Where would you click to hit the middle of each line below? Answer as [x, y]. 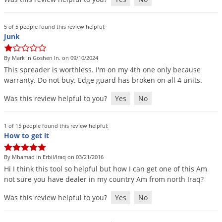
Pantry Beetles [84, 26]
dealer [76, 179]
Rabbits [73, 124]
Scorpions [77, 206]
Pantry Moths [83, 42]
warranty [19, 80]
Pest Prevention [86, 75]
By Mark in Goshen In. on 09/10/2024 [51, 58]
